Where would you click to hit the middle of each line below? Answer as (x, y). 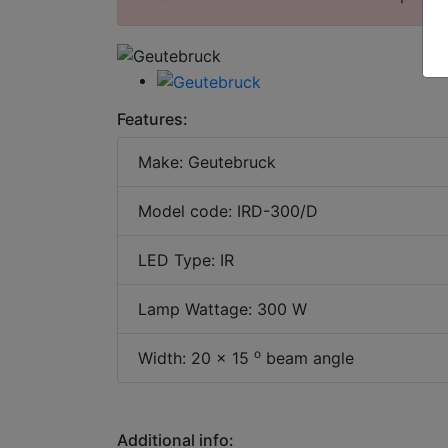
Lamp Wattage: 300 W (222, 308)
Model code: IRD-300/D (228, 210)
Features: (152, 118)
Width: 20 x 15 (196, 357)
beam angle (307, 357)
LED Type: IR (186, 259)
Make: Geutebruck (207, 161)
